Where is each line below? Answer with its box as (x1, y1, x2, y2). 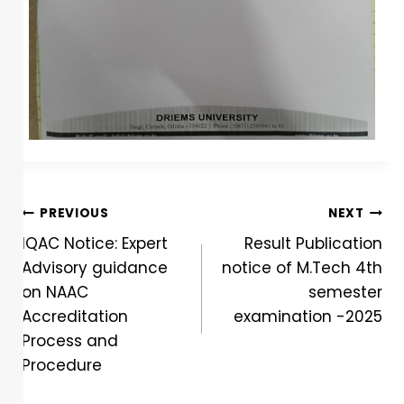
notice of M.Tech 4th (222, 257, 382, 280)
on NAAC (22, 281, 88, 304)
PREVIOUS (40, 204, 109, 222)
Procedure (22, 354, 102, 377)
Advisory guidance (22, 257, 168, 280)
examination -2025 (234, 306, 382, 328)
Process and (22, 330, 118, 353)
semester (308, 281, 382, 304)
